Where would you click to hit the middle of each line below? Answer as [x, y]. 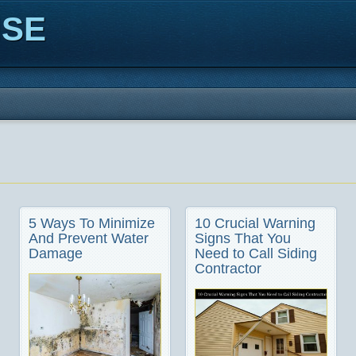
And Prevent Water [89, 238]
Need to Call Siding [256, 253]
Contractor [228, 269]
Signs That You [243, 238]
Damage [56, 253]
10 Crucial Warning [255, 223]
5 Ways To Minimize [92, 223]
